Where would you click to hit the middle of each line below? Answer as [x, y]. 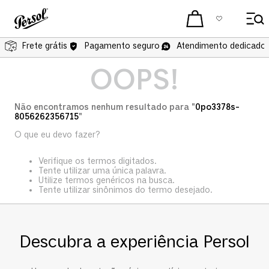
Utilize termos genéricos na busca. [107, 180]
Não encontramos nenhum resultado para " [105, 107]
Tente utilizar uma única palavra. [102, 171]
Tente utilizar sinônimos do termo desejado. [125, 190]
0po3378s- [217, 107]
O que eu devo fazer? [57, 135]
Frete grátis [44, 46]
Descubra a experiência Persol [134, 242]
